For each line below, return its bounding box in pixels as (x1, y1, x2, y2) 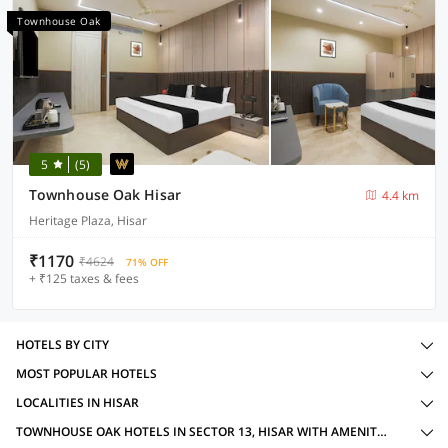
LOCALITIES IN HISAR (16, 394, 139, 411)
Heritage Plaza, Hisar (29, 212, 147, 229)
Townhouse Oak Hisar (29, 185, 181, 204)
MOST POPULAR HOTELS (16, 365, 157, 382)
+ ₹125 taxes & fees (29, 270, 139, 287)
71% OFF (126, 255, 168, 269)
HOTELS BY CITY (16, 336, 109, 353)
